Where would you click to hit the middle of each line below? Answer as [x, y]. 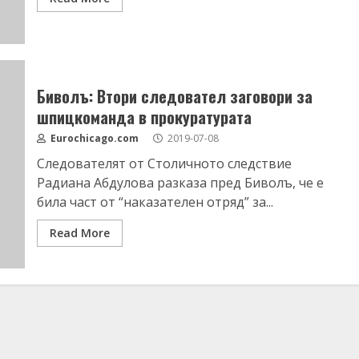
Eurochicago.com [93, 138]
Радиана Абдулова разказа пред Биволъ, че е [180, 183]
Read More [79, 233]
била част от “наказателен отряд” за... [155, 202]
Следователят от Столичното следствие [164, 163]
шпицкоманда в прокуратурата [144, 117]
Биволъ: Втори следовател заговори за [174, 96]
